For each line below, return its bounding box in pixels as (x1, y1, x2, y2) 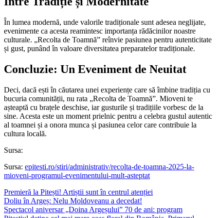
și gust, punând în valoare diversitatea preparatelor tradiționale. (4, 44, 195, 53)
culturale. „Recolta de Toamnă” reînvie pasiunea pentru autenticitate (4, 35, 212, 44)
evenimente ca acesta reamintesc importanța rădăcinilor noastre (4, 26, 196, 35)
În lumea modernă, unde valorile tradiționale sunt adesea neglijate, (4, 18, 206, 26)
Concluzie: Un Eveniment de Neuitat (4, 62, 186, 75)
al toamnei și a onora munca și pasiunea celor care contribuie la (4, 120, 197, 129)
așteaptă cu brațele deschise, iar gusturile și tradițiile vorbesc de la (4, 103, 203, 111)
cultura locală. (4, 129, 47, 138)
